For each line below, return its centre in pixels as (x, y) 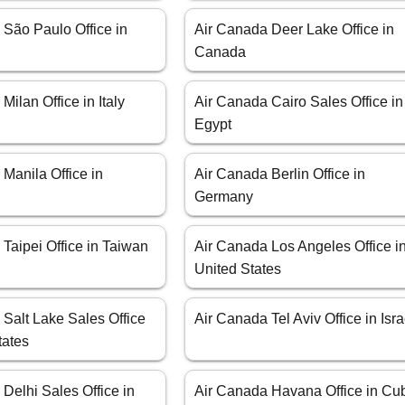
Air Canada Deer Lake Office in (295, 30)
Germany (224, 197)
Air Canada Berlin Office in (280, 174)
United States (238, 269)
